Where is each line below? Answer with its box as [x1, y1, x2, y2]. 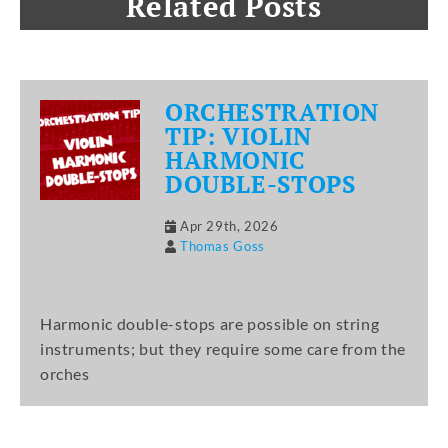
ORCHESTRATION [165, 96, 380, 129]
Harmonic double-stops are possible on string [40, 314, 380, 334]
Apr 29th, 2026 [180, 218, 279, 235]
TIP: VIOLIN [165, 120, 312, 153]
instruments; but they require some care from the [40, 339, 406, 359]
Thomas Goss [180, 238, 265, 255]
